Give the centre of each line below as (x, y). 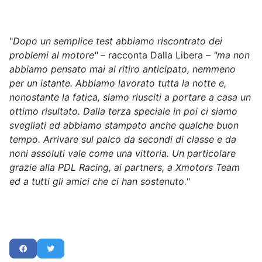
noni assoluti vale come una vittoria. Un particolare (123, 154)
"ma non (232, 55)
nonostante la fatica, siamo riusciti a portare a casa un (130, 97)
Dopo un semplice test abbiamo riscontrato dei (118, 41)
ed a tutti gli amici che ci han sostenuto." (99, 182)
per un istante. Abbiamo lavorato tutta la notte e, (118, 83)
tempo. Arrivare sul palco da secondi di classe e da (123, 139)
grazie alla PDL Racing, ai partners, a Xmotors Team (125, 168)
